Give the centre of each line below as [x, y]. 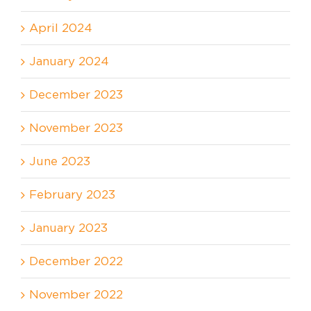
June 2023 [60, 161]
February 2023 [72, 194]
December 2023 [76, 94]
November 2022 [76, 294]
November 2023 [76, 127]
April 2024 [61, 27]
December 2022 [76, 261]
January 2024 [69, 61]
